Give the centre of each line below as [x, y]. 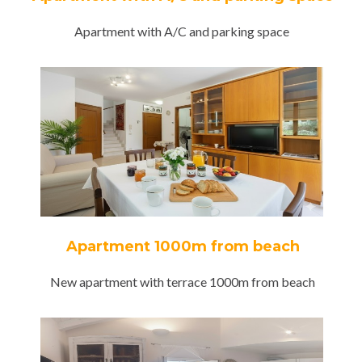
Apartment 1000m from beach [183, 246]
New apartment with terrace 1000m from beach [183, 282]
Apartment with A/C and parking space [183, 31]
